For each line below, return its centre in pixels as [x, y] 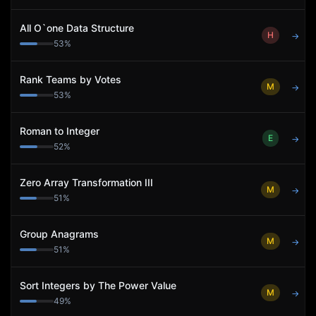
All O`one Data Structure [77, 28]
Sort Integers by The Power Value [98, 285]
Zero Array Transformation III [86, 182]
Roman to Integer [60, 131]
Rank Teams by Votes [71, 79]
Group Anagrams [59, 234]
